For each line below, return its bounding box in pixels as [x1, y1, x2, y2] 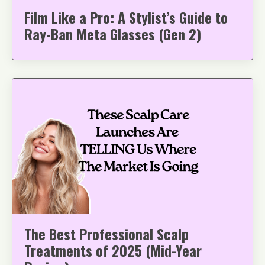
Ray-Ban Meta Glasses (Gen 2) [24, 22, 201, 44]
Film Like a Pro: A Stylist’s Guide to [24, 6, 228, 28]
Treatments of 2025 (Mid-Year [24, 240, 202, 261]
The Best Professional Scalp [24, 223, 189, 245]
